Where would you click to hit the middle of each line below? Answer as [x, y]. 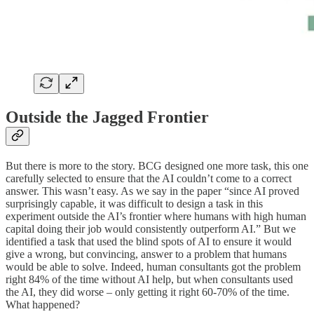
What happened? [43, 305]
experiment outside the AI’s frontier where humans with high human [156, 217]
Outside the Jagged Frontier [107, 117]
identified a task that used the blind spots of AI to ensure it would [149, 242]
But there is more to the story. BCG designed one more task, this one [157, 166]
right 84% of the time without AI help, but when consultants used [149, 280]
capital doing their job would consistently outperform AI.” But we [151, 229]
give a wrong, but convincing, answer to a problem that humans [146, 254]
